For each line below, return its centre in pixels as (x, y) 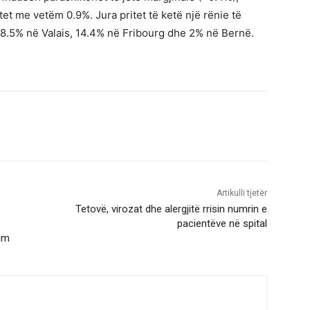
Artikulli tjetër (241, 193)
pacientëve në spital (222, 223)
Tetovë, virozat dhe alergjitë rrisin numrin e (171, 209)
